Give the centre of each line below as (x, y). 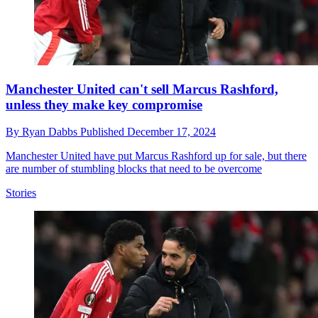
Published (104, 132)
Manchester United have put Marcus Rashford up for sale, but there (156, 156)
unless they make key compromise (104, 104)
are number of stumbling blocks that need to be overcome (134, 169)
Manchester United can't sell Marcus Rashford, (142, 89)
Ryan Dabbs (51, 132)
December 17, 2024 (171, 132)
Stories (21, 193)
